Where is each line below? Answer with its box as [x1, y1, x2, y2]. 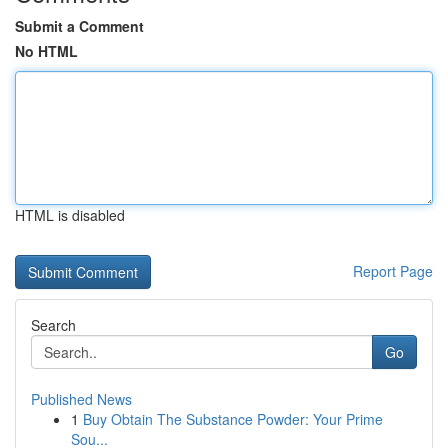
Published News [31, 389, 132, 409]
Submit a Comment [15, 16, 144, 36]
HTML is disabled [15, 205, 125, 225]
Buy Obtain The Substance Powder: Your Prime [83, 409, 383, 429]
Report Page [353, 261, 433, 281]
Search [31, 315, 76, 335]
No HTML [15, 41, 78, 61]
